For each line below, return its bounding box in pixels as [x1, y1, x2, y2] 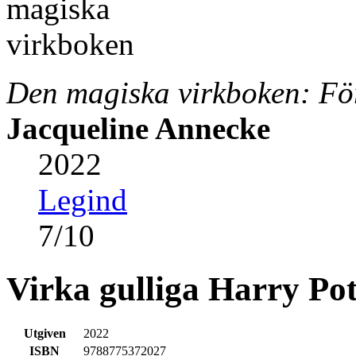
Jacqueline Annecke [6, 110, 270, 145]
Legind [38, 182, 127, 217]
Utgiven [23, 326, 66, 340]
